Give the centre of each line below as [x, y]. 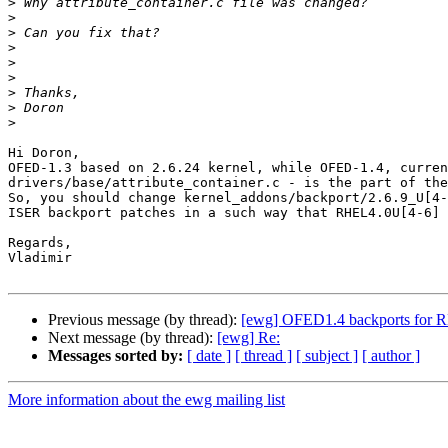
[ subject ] [327, 356]
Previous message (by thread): [144, 320]
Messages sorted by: [115, 356]
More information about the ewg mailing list [146, 400]
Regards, [40, 243]
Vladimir [40, 258]
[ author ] [391, 356]
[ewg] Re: [248, 338]
